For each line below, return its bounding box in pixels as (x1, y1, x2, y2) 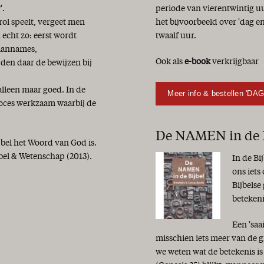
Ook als (156, 58, 184, 67)
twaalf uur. (156, 31, 196, 40)
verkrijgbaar (210, 58, 259, 67)
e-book (184, 58, 210, 67)
